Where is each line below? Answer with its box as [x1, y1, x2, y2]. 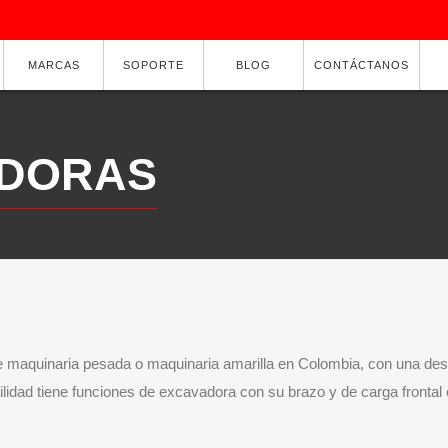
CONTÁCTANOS [314, 59, 410, 71]
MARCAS [27, 59, 80, 71]
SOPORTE [123, 59, 185, 71]
